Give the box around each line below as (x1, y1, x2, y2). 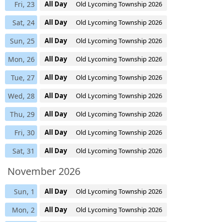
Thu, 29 (10, 109, 35, 119)
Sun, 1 (14, 186, 35, 196)
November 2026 (7, 164, 80, 178)
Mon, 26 (8, 54, 35, 64)
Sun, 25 (10, 36, 35, 46)
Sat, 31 (12, 146, 35, 156)
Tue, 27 (11, 72, 35, 82)
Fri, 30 (14, 127, 35, 137)
